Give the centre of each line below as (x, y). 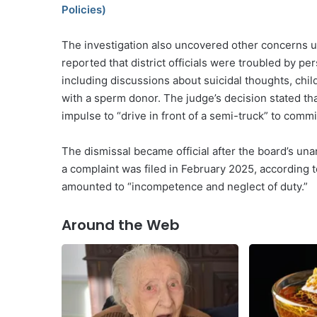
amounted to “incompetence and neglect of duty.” (185, 187)
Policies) (84, 10)
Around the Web (121, 225)
